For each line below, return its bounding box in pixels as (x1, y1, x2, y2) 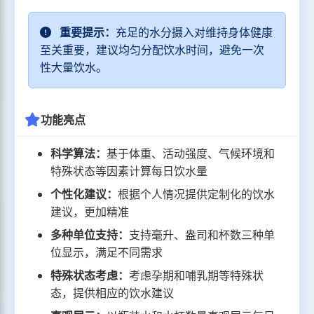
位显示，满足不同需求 (50, 245, 163, 261)
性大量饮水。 (40, 60, 108, 76)
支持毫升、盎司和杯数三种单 (129, 227, 275, 243)
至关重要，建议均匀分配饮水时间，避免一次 (40, 42, 265, 58)
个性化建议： (50, 186, 118, 203)
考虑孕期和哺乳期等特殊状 (129, 268, 264, 284)
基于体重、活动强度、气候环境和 (107, 146, 275, 162)
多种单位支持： (50, 227, 130, 243)
